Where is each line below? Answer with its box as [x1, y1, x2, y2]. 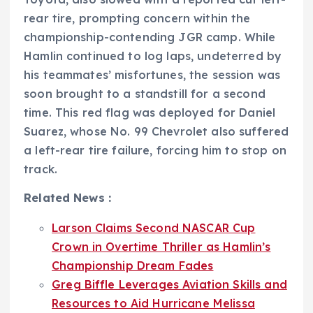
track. [24, 162, 57, 177]
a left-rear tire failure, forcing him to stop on [24, 143, 286, 158]
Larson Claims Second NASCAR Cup [52, 221, 256, 235]
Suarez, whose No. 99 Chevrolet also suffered [24, 124, 289, 139]
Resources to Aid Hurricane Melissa [52, 296, 255, 311]
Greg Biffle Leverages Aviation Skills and [52, 277, 287, 292]
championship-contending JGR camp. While [24, 30, 276, 45]
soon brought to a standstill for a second [24, 87, 265, 101]
